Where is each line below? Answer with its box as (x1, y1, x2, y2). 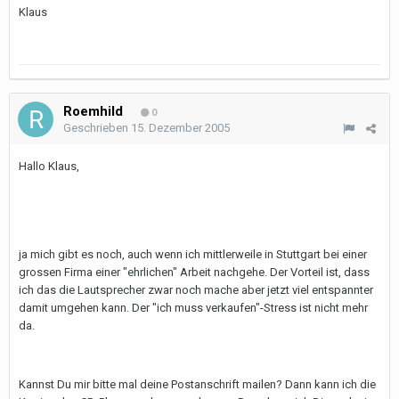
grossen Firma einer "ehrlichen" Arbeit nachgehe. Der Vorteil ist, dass (19, 265, 370, 279)
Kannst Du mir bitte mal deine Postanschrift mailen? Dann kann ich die (19, 378, 376, 391)
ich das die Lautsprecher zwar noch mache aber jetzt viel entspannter (19, 283, 373, 297)
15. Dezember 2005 (131, 121, 230, 134)
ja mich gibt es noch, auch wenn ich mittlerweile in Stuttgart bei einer (19, 248, 367, 261)
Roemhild (63, 103, 123, 119)
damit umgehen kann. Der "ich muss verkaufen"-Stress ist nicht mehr (19, 301, 368, 314)
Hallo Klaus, (19, 159, 79, 173)
